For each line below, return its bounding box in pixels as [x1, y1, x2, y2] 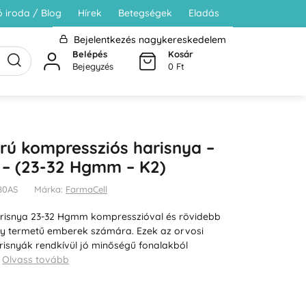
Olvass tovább [2, 253, 70, 266]
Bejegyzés [72, 60, 113, 72]
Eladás [188, 7, 219, 19]
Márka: [34, 183, 66, 195]
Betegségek [117, 7, 172, 19]
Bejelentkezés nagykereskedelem [70, 33, 226, 46]
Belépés [72, 48, 107, 59]
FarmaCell [66, 183, 108, 195]
